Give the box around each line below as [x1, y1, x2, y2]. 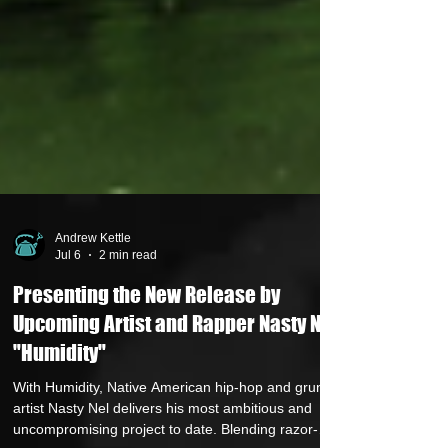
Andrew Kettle [55, 303, 131, 317]
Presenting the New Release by [13, 354, 280, 379]
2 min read [99, 319, 157, 334]
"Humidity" [13, 412, 106, 437]
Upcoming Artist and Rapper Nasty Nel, [13, 383, 342, 408]
